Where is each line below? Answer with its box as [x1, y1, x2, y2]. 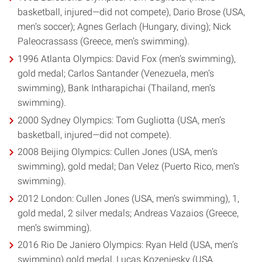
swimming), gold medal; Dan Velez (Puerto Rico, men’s [18, 161, 240, 173]
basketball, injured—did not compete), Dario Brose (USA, [18, 6, 246, 18]
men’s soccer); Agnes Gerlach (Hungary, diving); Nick [18, 21, 232, 33]
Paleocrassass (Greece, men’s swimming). [18, 36, 190, 47]
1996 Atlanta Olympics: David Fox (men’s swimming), [18, 53, 236, 65]
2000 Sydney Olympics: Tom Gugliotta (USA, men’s [18, 114, 226, 126]
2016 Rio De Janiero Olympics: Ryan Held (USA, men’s [18, 239, 239, 251]
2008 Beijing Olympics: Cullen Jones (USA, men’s [18, 146, 218, 158]
